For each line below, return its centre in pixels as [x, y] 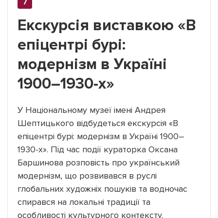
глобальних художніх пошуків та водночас [102, 189]
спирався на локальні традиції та [84, 202]
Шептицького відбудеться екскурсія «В [98, 123]
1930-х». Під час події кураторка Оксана [98, 149]
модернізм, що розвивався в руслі [87, 175]
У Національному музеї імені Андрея [91, 110]
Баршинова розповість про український [99, 162]
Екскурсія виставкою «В [107, 25]
